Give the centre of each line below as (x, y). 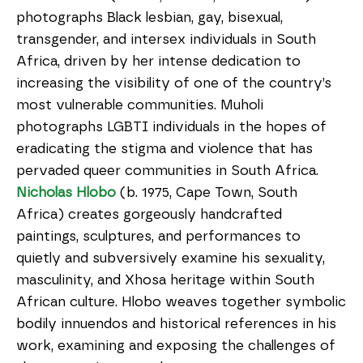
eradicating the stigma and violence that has (164, 149)
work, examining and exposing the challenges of (176, 346)
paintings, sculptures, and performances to (158, 236)
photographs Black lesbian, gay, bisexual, (149, 17)
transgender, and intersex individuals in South (166, 39)
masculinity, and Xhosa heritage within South (165, 280)
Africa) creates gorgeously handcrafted (149, 214)
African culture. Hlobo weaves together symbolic (181, 302)
